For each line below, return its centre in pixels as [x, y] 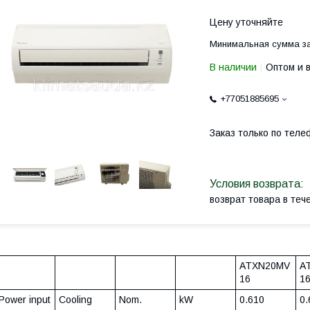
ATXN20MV [265, 266]
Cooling [75, 300]
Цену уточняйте [246, 22]
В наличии [233, 67]
